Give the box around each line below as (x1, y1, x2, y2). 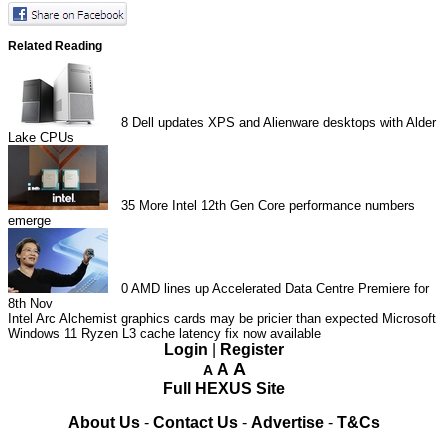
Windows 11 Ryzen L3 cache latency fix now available (8, 325, 321, 341)
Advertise (251, 413, 324, 431)
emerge (8, 212, 51, 228)
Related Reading (8, 38, 102, 52)
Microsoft (382, 310, 436, 326)
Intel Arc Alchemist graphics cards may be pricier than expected (8, 310, 378, 326)
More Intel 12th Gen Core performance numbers (139, 197, 416, 213)
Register (220, 340, 284, 358)
